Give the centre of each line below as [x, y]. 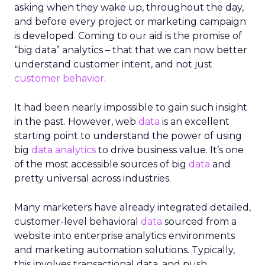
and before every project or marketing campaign [130, 22]
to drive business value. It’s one [170, 150]
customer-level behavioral [77, 222]
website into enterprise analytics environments [125, 236]
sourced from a [199, 222]
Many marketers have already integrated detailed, [132, 207]
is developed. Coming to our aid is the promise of [128, 36]
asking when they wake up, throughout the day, [129, 7]
